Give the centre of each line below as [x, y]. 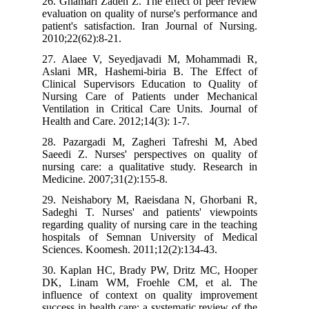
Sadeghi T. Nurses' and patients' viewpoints [158, 212]
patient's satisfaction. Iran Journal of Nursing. [158, 26]
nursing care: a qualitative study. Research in [158, 166]
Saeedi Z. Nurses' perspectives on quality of [158, 154]
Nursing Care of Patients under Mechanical [158, 96]
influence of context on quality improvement [158, 295]
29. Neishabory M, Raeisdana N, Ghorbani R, [158, 199]
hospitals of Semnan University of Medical [158, 237]
